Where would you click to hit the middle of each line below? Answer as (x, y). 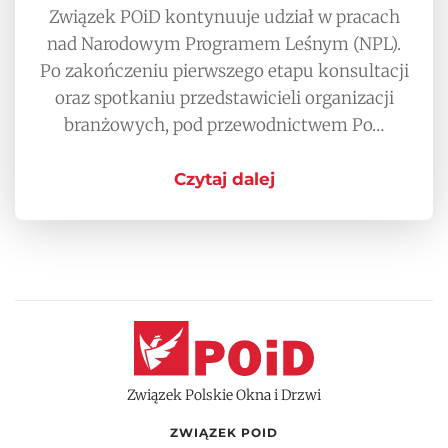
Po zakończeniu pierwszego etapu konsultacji (224, 70)
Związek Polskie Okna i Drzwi (224, 394)
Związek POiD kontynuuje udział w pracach (224, 16)
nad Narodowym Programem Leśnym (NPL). (224, 43)
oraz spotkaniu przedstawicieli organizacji (224, 97)
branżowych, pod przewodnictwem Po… (224, 124)
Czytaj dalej (224, 178)
